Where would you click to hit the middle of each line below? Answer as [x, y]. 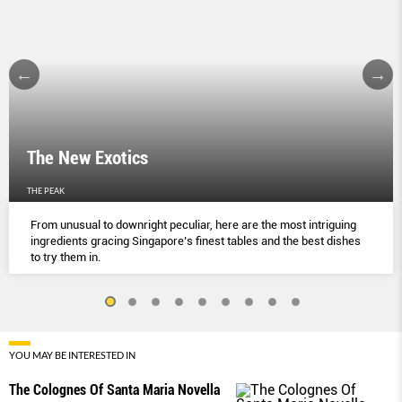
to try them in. [66, 257]
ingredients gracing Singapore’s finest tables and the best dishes [196, 240]
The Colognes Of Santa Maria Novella [114, 389]
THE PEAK [46, 190]
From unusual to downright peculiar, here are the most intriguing [193, 224]
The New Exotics [87, 157]
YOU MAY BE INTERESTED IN [72, 354]
